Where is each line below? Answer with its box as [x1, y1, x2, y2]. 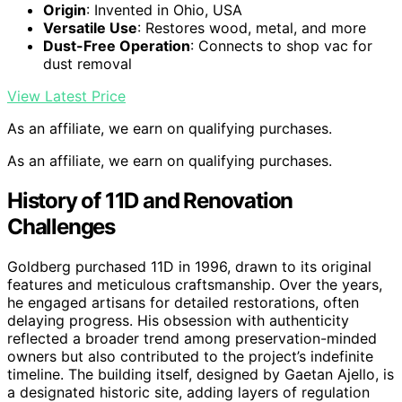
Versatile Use [43, 19, 137, 38]
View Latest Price [7, 87, 126, 106]
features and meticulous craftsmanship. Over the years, [7, 275, 382, 294]
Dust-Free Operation [43, 37, 190, 56]
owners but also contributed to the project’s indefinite [7, 347, 373, 366]
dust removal [43, 55, 132, 74]
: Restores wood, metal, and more [137, 19, 366, 38]
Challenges [7, 214, 116, 240]
